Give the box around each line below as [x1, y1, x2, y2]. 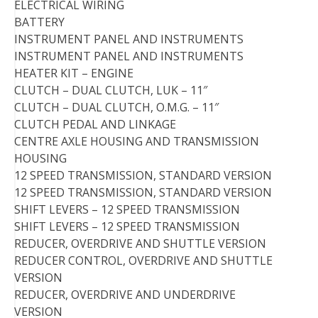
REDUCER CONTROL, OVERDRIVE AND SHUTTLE [14, 253, 273, 269]
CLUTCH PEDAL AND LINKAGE [14, 116, 176, 133]
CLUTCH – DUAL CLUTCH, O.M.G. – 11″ [14, 99, 219, 116]
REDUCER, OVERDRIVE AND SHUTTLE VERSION [14, 236, 266, 252]
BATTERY [14, 14, 65, 31]
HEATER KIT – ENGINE [14, 65, 133, 82]
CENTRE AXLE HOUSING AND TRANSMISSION [14, 133, 259, 150]
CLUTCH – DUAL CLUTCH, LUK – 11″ [14, 82, 207, 99]
